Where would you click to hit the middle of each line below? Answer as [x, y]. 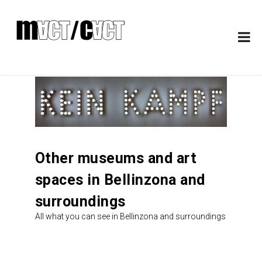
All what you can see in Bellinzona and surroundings [130, 217]
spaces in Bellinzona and [120, 180]
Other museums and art [116, 158]
